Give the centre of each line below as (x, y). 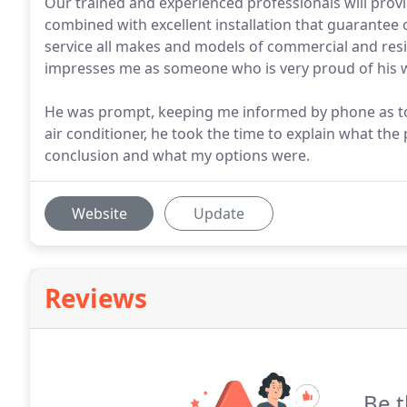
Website (99, 213)
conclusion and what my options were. (177, 155)
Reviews (96, 298)
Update (219, 213)
